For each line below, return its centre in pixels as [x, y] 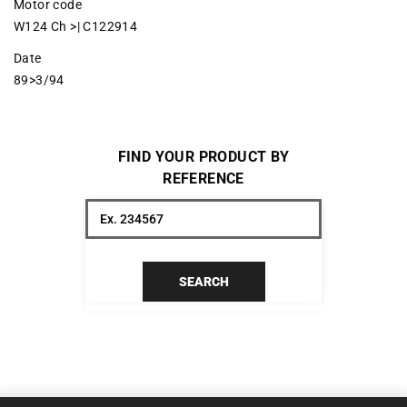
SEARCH [203, 281]
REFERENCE [203, 178]
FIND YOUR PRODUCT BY [203, 156]
